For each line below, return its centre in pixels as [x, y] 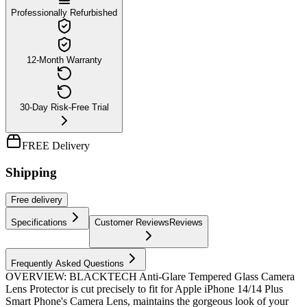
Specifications [39, 223]
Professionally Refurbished [64, 12]
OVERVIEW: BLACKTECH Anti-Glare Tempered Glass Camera [150, 277]
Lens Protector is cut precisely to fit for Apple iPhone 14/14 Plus [144, 289]
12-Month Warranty [64, 60]
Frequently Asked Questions [67, 264]
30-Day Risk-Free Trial [64, 107]
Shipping [31, 172]
